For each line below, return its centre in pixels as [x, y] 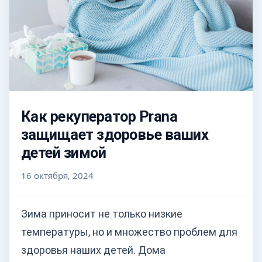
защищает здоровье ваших [115, 135]
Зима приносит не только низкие [102, 214]
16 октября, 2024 [57, 175]
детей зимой [64, 153]
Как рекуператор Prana [99, 116]
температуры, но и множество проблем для [129, 232]
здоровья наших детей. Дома [93, 250]
